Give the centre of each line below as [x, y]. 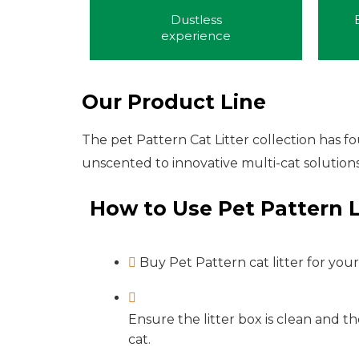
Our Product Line [174, 102]
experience [196, 36]
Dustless [196, 20]
